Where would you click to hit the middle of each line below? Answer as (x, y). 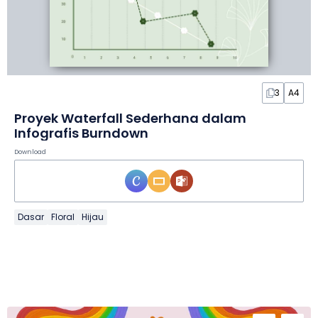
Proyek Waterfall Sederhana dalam (130, 119)
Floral (63, 217)
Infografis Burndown (81, 133)
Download (30, 152)
